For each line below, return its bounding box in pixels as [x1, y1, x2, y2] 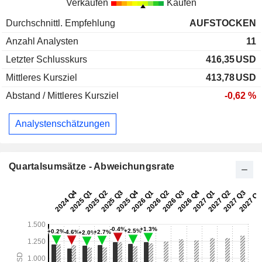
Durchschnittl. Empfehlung [6, 18, 115, 29]
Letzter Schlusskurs [6, 54, 87, 65]
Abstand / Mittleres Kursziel [6, 91, 119, 101]
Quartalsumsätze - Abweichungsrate [9, 161, 175, 171]
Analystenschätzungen [15, 119, 110, 129]
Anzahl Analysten [6, 36, 78, 47]
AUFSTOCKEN [189, 18, 256, 29]
